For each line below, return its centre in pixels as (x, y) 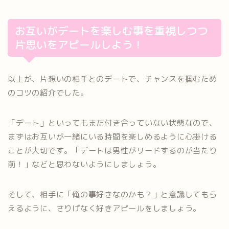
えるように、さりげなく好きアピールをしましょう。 (105, 208)
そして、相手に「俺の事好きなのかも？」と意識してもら (112, 194)
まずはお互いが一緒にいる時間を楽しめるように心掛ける (112, 137)
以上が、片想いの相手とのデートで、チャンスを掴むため (112, 79)
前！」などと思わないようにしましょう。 (84, 164)
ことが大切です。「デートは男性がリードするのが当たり (112, 151)
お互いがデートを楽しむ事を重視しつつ (111, 31)
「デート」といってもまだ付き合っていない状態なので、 (112, 123)
